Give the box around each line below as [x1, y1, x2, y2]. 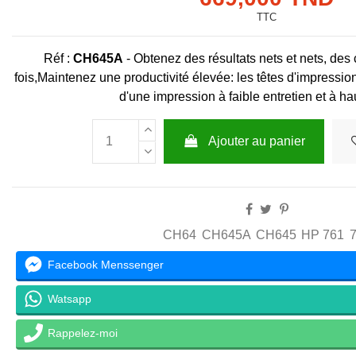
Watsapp [47, 292, 91, 305]
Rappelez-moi [47, 326, 118, 339]
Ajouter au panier [208, 134, 306, 149]
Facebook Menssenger [47, 257, 164, 271]
